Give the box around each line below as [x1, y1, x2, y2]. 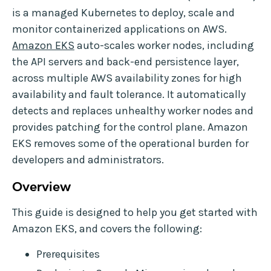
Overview [12, 179, 71, 194]
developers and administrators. [12, 153, 164, 167]
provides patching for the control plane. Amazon [12, 120, 248, 134]
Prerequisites [36, 247, 100, 261]
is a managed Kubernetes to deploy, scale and [12, 6, 235, 20]
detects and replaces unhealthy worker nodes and [12, 104, 253, 118]
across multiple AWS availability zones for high [12, 71, 242, 85]
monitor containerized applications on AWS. [12, 22, 227, 36]
